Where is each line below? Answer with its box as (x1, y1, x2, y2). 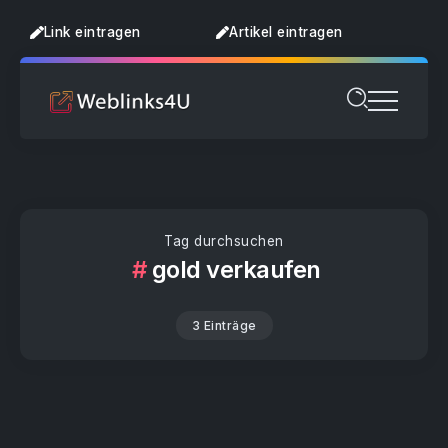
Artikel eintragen (229, 23, 343, 40)
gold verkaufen (151, 255, 321, 284)
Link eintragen (43, 23, 141, 40)
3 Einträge (191, 318, 257, 333)
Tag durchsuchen (164, 233, 284, 249)
